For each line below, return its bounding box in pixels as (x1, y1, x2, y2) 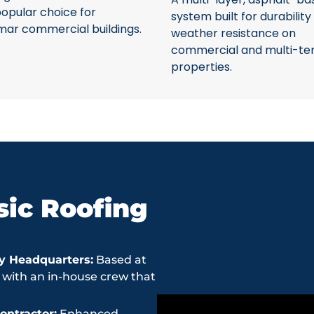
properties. (171, 58, 232, 75)
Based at (93, 253, 146, 266)
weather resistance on (171, 25, 296, 41)
